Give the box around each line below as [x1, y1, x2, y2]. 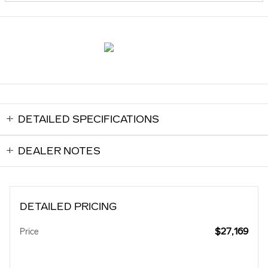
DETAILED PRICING [20, 201, 117, 213]
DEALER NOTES [18, 145, 100, 157]
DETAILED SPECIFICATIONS [18, 114, 159, 126]
